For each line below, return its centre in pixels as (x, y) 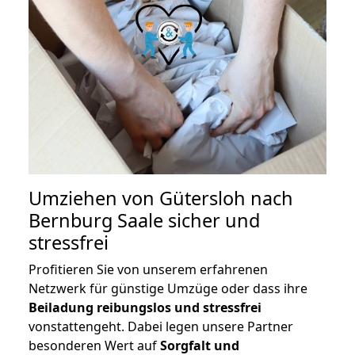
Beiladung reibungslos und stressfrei (145, 308)
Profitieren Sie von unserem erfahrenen (148, 270)
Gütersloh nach (226, 198)
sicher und (212, 221)
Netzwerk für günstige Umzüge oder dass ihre (168, 289)
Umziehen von (94, 198)
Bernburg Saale (96, 221)
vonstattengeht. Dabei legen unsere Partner (161, 327)
